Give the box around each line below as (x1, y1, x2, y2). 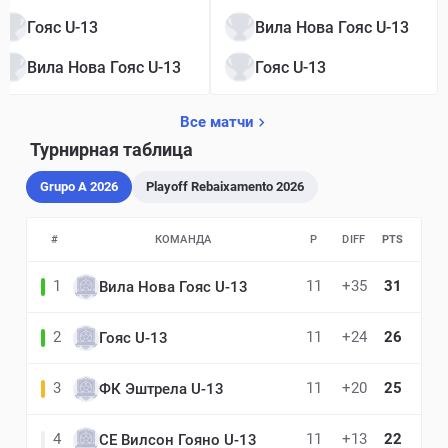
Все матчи (179, 113, 254, 131)
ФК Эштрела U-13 (99, 379, 224, 398)
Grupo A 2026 (40, 179, 118, 194)
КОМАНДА (154, 233, 212, 246)
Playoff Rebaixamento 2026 (146, 179, 304, 194)
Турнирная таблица (30, 139, 193, 160)
